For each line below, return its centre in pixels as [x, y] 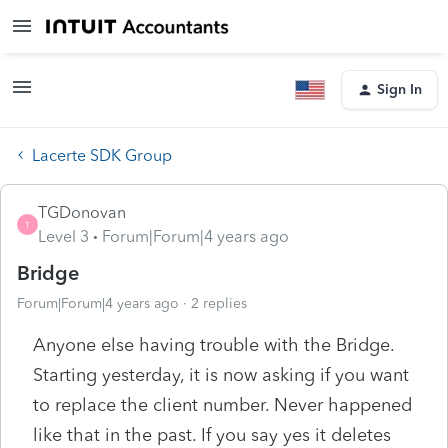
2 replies [219, 303]
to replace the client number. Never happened [222, 404]
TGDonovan [82, 212]
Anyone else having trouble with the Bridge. [213, 344]
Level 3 [63, 236]
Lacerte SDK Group [102, 155]
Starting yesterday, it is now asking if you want [221, 374]
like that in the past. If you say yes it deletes [212, 434]
